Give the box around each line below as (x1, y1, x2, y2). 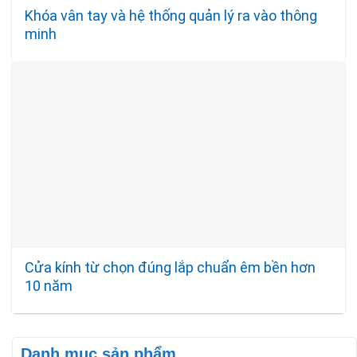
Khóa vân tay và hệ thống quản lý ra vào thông (25, 7, 318, 25)
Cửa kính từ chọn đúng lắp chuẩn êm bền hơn (25, 259, 316, 276)
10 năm (25, 277, 73, 294)
